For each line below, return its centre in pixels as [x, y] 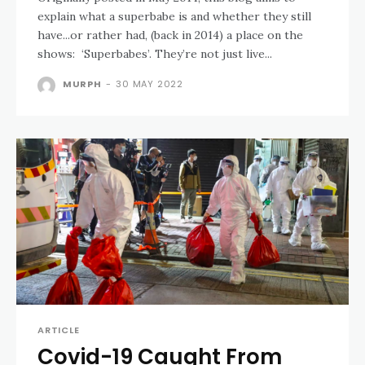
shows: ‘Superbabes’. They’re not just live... [155, 54]
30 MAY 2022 [150, 84]
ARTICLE [59, 330]
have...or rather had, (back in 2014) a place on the [170, 35]
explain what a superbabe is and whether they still [174, 16]
